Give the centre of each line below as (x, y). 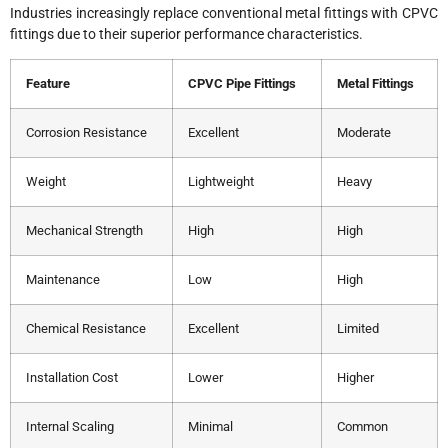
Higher (355, 378)
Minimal (210, 427)
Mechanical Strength (84, 231)
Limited (358, 329)
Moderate (364, 133)
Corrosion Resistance (86, 133)
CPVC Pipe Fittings (242, 84)
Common (362, 427)
